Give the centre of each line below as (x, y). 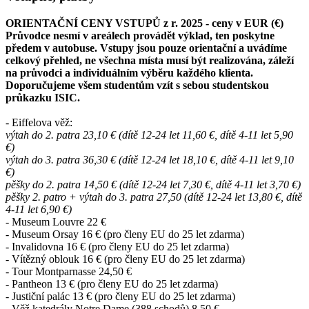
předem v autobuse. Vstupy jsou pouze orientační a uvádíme (146, 48)
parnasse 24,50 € (97, 271)
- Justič (21, 296)
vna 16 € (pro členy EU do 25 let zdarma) (138, 246)
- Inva (18, 246)
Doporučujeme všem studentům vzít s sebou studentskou (137, 85)
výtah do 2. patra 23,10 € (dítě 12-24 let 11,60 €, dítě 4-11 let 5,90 (149, 134)
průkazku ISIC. (43, 97)
